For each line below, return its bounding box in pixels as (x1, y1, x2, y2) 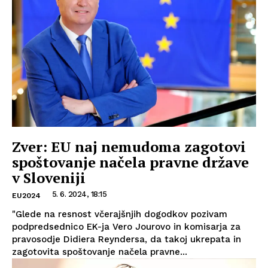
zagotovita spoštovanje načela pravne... (12, 246, 187, 257)
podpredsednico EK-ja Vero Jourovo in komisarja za (12, 221, 240, 232)
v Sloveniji (12, 167, 86, 187)
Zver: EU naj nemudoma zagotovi (12, 136, 246, 156)
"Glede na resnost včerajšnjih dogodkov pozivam (12, 208, 227, 220)
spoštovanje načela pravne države (12, 152, 249, 172)
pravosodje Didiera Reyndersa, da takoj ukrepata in (12, 233, 241, 245)
